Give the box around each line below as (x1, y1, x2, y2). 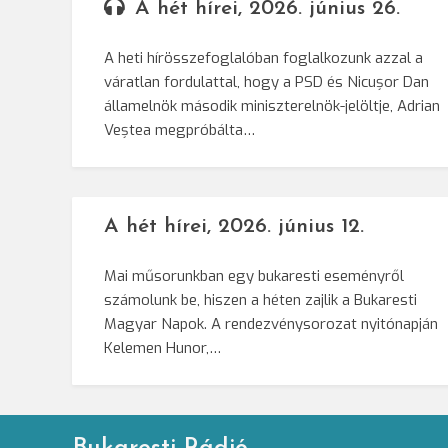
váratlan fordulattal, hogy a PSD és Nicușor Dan (104, 72, 429, 93)
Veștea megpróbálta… (104, 120, 255, 141)
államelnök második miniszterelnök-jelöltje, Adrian (104, 96, 440, 117)
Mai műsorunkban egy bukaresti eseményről (104, 266, 404, 287)
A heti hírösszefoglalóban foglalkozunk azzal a (104, 48, 423, 69)
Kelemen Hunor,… (104, 338, 221, 359)
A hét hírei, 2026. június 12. (104, 216, 364, 238)
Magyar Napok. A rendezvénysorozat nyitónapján (104, 314, 438, 335)
